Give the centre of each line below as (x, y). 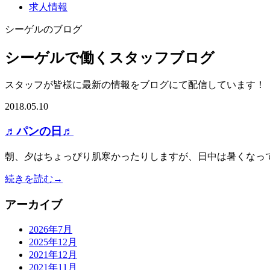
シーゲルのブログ (43, 29)
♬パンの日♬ (39, 131)
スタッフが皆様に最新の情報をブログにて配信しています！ (135, 85)
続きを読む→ (34, 178)
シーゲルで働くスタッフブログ (110, 58)
